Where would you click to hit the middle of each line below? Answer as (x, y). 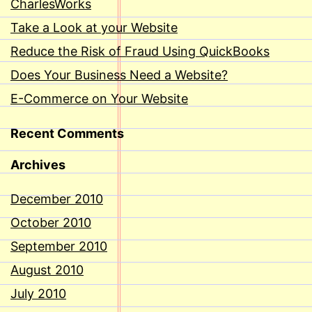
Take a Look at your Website (94, 28)
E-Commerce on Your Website (99, 99)
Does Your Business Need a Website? (119, 75)
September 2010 (59, 247)
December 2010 (57, 199)
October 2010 (51, 223)
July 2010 (38, 294)
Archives (38, 165)
